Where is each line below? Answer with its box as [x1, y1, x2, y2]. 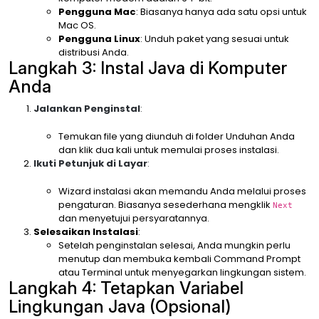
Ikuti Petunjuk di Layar [33, 157, 147, 170]
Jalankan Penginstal [33, 102, 140, 115]
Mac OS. [58, 19, 96, 32]
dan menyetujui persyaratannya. [58, 211, 209, 225]
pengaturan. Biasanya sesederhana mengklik [58, 198, 273, 211]
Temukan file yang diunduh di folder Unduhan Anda [58, 130, 295, 143]
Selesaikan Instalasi [33, 225, 138, 239]
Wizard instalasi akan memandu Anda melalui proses [58, 184, 306, 198]
